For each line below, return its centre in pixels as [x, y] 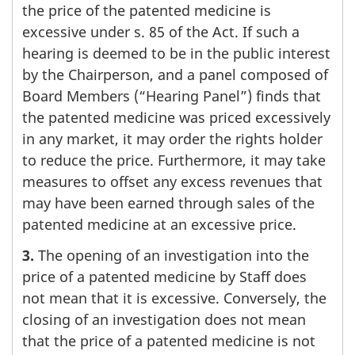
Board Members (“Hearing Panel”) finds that [172, 96]
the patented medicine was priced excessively [176, 118]
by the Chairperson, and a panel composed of [175, 75]
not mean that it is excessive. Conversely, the [174, 298]
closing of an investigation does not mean [164, 319]
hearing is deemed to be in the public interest [176, 53]
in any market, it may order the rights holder [172, 139]
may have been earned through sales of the [168, 203]
